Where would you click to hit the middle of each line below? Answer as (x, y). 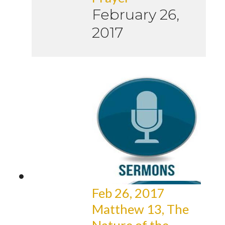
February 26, (136, 15)
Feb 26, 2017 (128, 193)
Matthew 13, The (140, 209)
